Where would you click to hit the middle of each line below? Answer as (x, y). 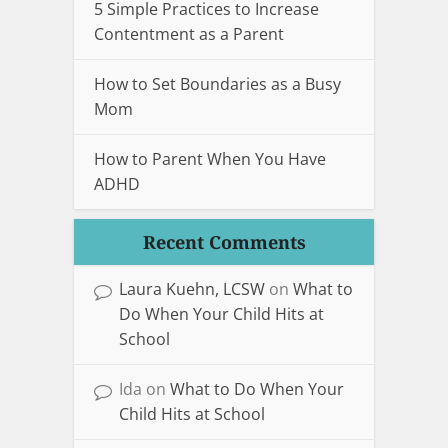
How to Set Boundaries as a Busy (217, 83)
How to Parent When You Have (210, 158)
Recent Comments (224, 241)
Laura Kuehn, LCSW (192, 288)
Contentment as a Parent (189, 33)
